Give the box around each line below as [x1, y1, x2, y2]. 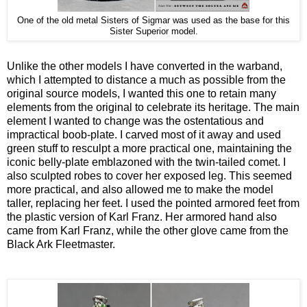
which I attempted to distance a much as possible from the [7, 74, 286, 86]
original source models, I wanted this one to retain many [7, 88, 276, 100]
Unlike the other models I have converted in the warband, [7, 60, 282, 73]
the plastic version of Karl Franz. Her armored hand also [7, 211, 277, 223]
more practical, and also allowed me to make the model [7, 184, 273, 196]
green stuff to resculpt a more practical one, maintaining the [7, 143, 292, 155]
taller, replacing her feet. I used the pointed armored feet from [7, 197, 299, 210]
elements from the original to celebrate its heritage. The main [7, 101, 299, 114]
